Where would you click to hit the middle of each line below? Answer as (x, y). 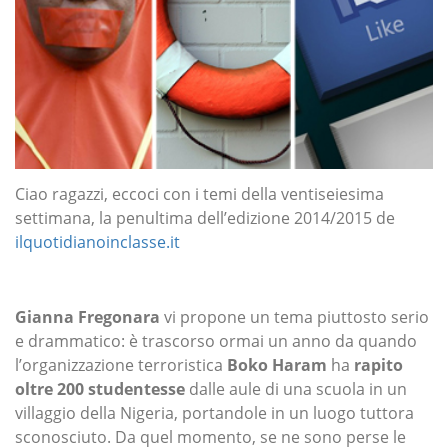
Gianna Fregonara (87, 317)
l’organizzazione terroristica (121, 365)
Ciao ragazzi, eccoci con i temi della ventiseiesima (199, 194)
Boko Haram (277, 365)
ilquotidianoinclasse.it (97, 242)
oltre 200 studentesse (100, 389)
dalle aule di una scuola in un (296, 389)
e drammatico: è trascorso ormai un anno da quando (216, 341)
